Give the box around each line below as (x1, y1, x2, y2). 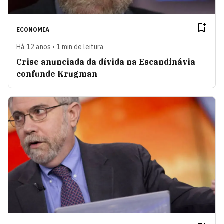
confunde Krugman (16, 68, 97, 79)
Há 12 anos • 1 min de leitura (16, 42, 104, 51)
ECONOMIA (16, 25, 49, 33)
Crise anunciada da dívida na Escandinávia (16, 56, 195, 67)
